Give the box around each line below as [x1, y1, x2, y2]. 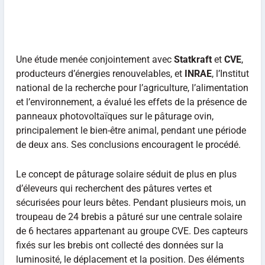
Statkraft [173, 54, 212, 65]
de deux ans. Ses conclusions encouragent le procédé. [15, 139, 241, 150]
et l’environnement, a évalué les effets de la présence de [15, 96, 247, 108]
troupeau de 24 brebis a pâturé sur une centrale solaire [15, 211, 242, 222]
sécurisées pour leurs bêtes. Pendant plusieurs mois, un [15, 196, 246, 208]
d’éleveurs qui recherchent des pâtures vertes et [15, 182, 212, 194]
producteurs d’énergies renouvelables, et [15, 68, 185, 79]
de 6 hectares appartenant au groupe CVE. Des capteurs [15, 225, 248, 237]
